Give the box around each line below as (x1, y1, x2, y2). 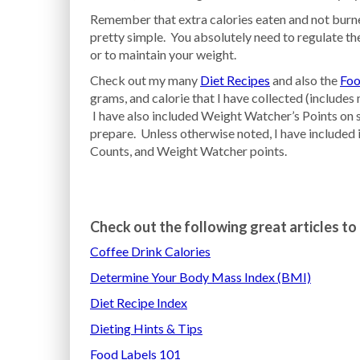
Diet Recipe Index (90, 295, 187, 310)
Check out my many (90, 72, 200, 88)
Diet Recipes (200, 72, 270, 88)
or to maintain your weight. (90, 47, 236, 62)
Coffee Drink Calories (90, 243, 211, 259)
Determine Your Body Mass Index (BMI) (90, 269, 311, 284)
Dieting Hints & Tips (90, 321, 202, 336)
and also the (270, 72, 340, 88)
